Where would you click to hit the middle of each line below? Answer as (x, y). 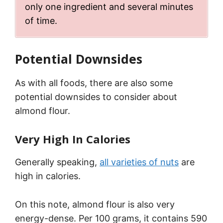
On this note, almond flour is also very (95, 204)
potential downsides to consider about (96, 97)
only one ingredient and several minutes (109, 7)
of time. (41, 21)
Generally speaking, (57, 162)
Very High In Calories (73, 139)
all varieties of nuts (139, 162)
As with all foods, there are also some (94, 83)
